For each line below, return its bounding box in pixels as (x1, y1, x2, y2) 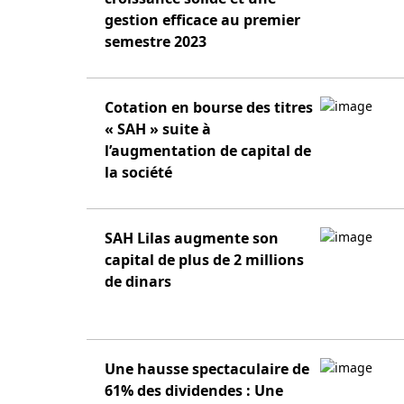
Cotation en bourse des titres (105, 97, 313, 117)
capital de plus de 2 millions (105, 250, 304, 270)
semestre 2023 (105, 32, 207, 51)
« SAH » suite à (105, 119, 211, 139)
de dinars (105, 271, 171, 291)
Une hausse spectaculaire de (105, 359, 309, 379)
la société (105, 162, 176, 182)
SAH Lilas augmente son (105, 228, 279, 248)
